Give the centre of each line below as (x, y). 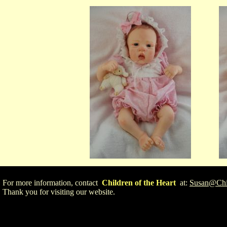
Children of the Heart (139, 183)
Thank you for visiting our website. (59, 192)
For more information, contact (52, 183)
